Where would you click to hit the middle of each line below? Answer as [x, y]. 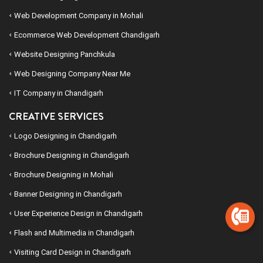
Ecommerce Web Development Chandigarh [87, 35]
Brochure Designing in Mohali [64, 175]
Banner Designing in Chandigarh [68, 194]
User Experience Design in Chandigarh [78, 214]
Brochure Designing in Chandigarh [72, 156]
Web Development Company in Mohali [79, 16]
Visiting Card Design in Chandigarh [73, 252]
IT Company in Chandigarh [59, 93]
